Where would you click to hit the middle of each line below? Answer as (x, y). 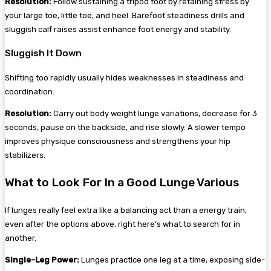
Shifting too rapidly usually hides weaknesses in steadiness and (124, 78)
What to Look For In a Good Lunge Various (122, 183)
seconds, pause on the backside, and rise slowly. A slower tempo (125, 128)
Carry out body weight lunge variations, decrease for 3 (155, 114)
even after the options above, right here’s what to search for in (122, 224)
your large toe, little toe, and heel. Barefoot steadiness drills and (125, 15)
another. (21, 238)
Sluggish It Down (43, 54)
